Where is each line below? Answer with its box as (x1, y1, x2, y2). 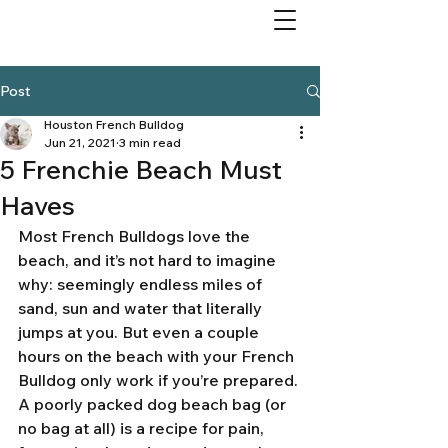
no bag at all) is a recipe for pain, (18, 418, 268, 438)
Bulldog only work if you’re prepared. (18, 370, 302, 390)
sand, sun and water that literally (18, 298, 266, 318)
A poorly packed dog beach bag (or (18, 394, 290, 414)
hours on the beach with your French (18, 346, 298, 366)
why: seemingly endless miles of (18, 274, 266, 294)
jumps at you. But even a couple (18, 322, 263, 342)
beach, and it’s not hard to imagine (18, 250, 280, 270)
